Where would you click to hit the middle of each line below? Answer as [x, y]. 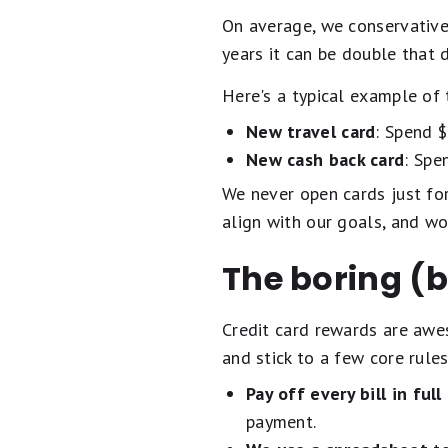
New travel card [310, 131]
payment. [281, 421]
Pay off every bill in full [343, 393]
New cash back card [325, 159]
